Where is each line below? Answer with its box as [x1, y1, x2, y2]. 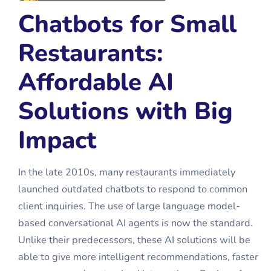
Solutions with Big [18, 95, 233, 128]
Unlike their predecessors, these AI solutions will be [18, 233, 250, 247]
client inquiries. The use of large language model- [18, 200, 240, 213]
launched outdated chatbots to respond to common [18, 183, 247, 196]
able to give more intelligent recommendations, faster [18, 250, 258, 264]
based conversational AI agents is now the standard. [18, 217, 253, 230]
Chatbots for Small [18, 8, 237, 41]
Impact [18, 124, 96, 157]
